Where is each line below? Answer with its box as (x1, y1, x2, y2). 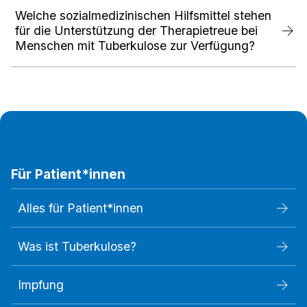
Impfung (18, 278, 64, 293)
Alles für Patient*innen (18, 201, 143, 216)
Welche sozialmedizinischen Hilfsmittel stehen (15, 8, 271, 23)
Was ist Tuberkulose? (18, 239, 136, 254)
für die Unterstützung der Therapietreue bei (15, 23, 258, 38)
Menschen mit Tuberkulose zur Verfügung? (15, 38, 255, 53)
